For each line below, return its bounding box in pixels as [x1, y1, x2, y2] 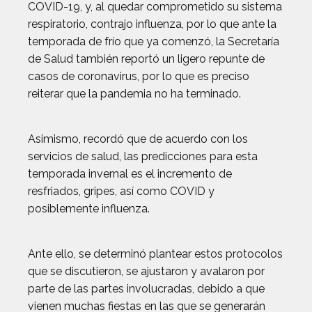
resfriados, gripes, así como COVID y [28, 185, 214, 198]
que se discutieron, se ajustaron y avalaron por [28, 265, 265, 278]
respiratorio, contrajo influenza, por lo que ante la [28, 17, 276, 31]
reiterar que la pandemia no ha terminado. [28, 87, 241, 100]
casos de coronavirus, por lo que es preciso [28, 70, 249, 83]
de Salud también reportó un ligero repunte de [28, 52, 265, 65]
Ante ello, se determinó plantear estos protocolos [28, 247, 283, 260]
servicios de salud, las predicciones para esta [28, 150, 258, 163]
